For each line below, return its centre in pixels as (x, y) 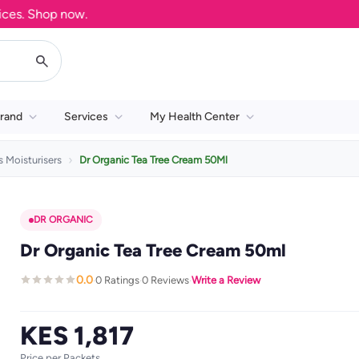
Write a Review (226, 280)
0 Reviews (165, 280)
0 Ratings (117, 280)
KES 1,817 (77, 336)
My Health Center (195, 117)
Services (86, 117)
